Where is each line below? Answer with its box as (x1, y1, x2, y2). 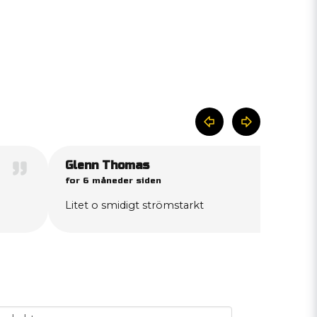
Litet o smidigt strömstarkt (65, 199, 204, 212)
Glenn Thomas (65, 158, 149, 173)
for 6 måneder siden (65, 175, 161, 186)
